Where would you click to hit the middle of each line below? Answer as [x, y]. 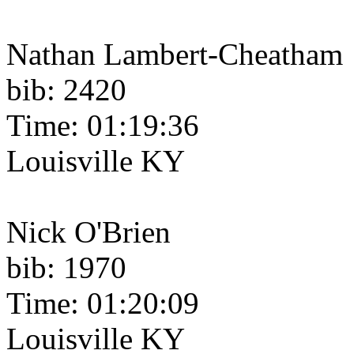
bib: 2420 [66, 90]
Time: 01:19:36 [103, 126]
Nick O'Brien [88, 232]
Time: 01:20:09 [103, 303]
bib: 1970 [66, 268]
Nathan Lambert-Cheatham [175, 55]
